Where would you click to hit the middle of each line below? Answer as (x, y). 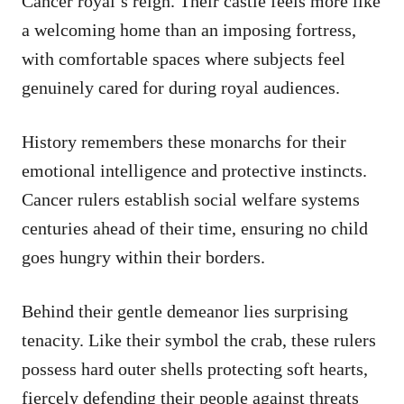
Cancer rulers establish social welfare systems (191, 199)
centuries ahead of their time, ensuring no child (195, 228)
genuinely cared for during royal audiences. (181, 87)
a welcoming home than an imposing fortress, (189, 29)
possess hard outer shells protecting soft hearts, (195, 368)
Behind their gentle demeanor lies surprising (185, 311)
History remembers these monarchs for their (184, 141)
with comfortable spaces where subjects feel (184, 58)
